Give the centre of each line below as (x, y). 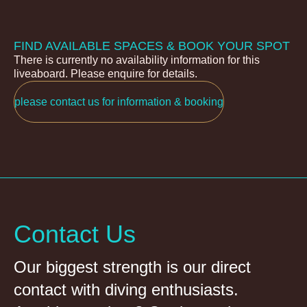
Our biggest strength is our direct (132, 267)
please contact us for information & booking (119, 102)
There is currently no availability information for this (137, 60)
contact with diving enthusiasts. (126, 290)
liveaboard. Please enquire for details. (106, 74)
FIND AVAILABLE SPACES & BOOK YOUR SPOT (152, 46)
